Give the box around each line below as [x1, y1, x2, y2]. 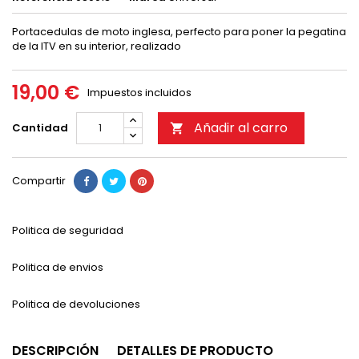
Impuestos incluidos [87, 85, 192, 101]
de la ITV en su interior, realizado [12, 38, 181, 54]
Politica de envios [12, 260, 103, 276]
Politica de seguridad [12, 223, 123, 239]
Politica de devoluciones [12, 296, 140, 313]
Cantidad [12, 120, 68, 136]
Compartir [12, 173, 66, 189]
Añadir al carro [194, 119, 288, 138]
